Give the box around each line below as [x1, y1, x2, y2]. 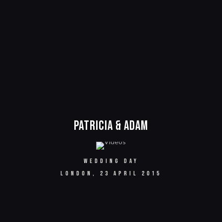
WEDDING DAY [83, 157, 139, 165]
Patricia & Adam [74, 118, 148, 134]
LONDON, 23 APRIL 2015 [60, 169, 162, 177]
